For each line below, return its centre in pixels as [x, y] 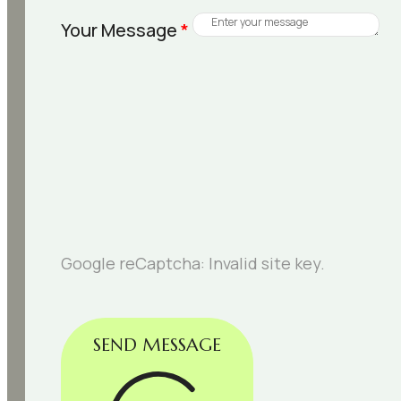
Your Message [121, 30]
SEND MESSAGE [157, 346]
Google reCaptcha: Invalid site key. [193, 264]
